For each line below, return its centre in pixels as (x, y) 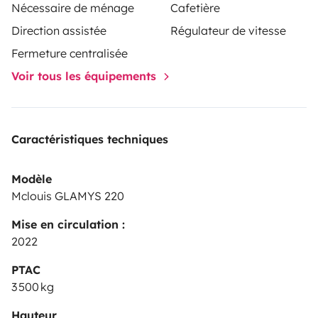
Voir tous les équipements (86, 76)
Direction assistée (59, 30)
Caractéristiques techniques (90, 139)
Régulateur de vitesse (228, 30)
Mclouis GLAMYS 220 (68, 196)
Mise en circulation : (68, 224)
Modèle (32, 179)
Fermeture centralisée (70, 53)
